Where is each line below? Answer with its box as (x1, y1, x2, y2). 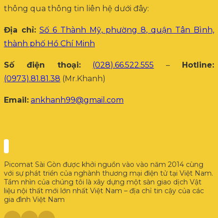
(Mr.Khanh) (60, 73, 106, 83)
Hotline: (182, 60, 215, 70)
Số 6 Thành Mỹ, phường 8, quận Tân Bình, (39, 25, 215, 35)
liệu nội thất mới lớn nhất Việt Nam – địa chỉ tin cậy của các (4, 186, 204, 195)
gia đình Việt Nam (4, 195, 65, 204)
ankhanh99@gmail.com (31, 95, 124, 105)
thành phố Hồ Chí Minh (4, 38, 95, 48)
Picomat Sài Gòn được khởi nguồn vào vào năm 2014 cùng (4, 160, 203, 169)
